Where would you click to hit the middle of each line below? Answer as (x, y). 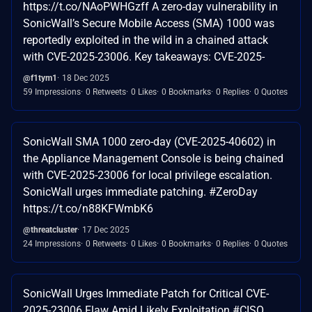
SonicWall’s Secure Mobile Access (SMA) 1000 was (149, 23)
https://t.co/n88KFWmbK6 (88, 208)
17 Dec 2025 (106, 229)
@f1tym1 (40, 78)
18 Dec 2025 (86, 78)
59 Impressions (52, 92)
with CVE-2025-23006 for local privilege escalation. (148, 175)
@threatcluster (50, 229)
